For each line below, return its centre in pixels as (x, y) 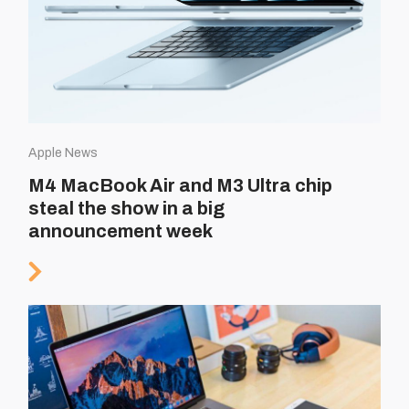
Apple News (63, 152)
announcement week (121, 231)
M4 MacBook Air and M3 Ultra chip (181, 185)
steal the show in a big (127, 208)
